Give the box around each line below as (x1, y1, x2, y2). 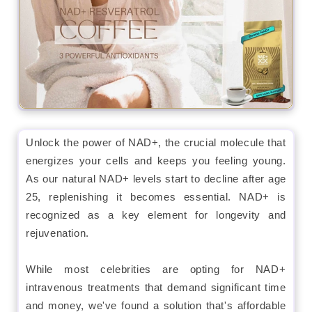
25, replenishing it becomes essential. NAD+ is (26, 190, 286, 203)
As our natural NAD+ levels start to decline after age (26, 172, 286, 185)
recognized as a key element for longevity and (26, 208, 286, 221)
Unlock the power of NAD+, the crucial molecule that (26, 136, 286, 148)
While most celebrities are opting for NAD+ (26, 263, 286, 275)
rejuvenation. (26, 226, 89, 239)
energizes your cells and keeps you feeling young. (26, 154, 286, 166)
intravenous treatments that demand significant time (26, 281, 286, 293)
